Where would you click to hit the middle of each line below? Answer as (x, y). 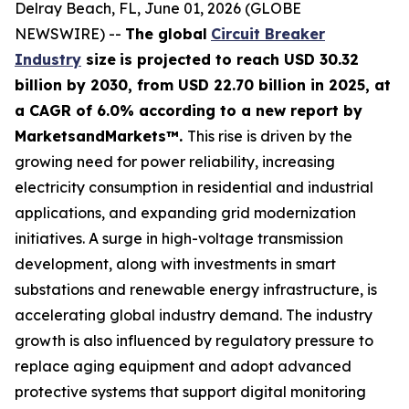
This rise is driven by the (270, 136)
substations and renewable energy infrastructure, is (196, 289)
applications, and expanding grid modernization (185, 213)
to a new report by (289, 110)
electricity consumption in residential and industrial (194, 187)
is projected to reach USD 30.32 (239, 59)
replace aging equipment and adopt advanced (183, 366)
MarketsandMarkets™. (101, 136)
